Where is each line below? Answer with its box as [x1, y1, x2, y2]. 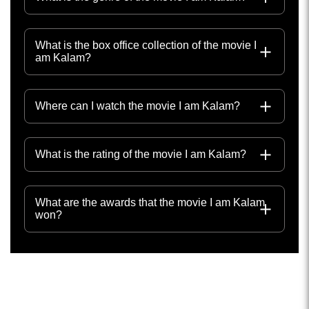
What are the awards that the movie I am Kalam [35, 197, 265, 209]
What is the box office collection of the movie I [35, 39, 257, 52]
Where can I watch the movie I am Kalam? [35, 100, 240, 112]
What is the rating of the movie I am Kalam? [35, 148, 246, 161]
